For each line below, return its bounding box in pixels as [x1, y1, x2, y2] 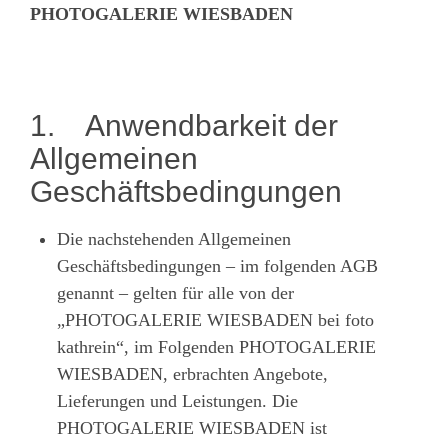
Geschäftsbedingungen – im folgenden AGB [57, 255, 378, 276]
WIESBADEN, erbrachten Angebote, [57, 363, 328, 384]
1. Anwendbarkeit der [30, 108, 338, 142]
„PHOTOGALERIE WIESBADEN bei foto [57, 309, 374, 330]
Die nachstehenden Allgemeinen [57, 228, 291, 249]
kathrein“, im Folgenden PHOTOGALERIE [57, 336, 376, 357]
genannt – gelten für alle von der [57, 282, 294, 303]
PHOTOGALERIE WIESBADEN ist [57, 417, 327, 438]
